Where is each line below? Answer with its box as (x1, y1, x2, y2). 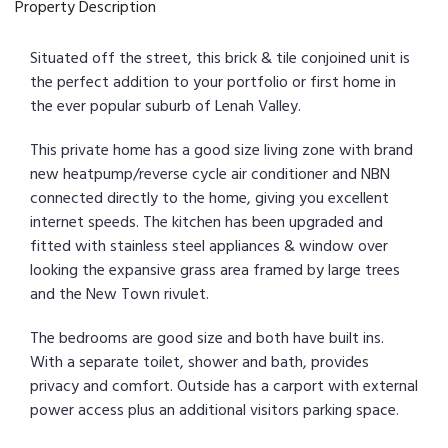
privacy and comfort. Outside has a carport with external (30, 373, 418, 399)
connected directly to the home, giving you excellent (30, 185, 389, 211)
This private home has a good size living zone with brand (30, 137, 413, 163)
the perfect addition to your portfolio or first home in (30, 69, 396, 95)
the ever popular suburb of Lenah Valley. (30, 93, 301, 119)
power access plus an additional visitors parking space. (30, 397, 399, 423)
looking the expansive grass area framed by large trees (30, 257, 400, 283)
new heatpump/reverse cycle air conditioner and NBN (30, 161, 390, 187)
